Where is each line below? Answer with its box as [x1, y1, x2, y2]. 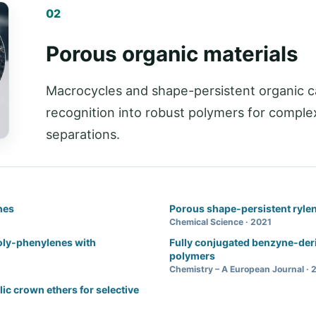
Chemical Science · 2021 [169, 217, 272, 228]
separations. [45, 126, 120, 142]
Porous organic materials [45, 41, 298, 67]
